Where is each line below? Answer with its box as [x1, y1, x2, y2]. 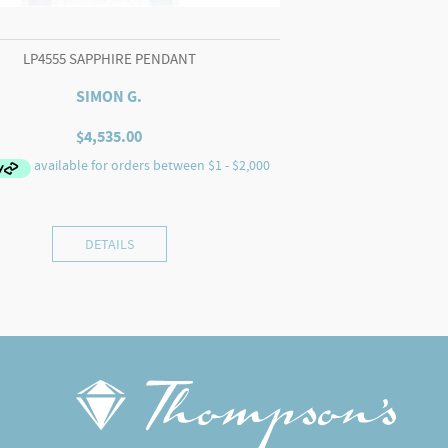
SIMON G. [76, 86, 143, 108]
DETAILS [84, 235, 134, 254]
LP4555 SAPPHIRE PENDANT [22, 48, 196, 69]
